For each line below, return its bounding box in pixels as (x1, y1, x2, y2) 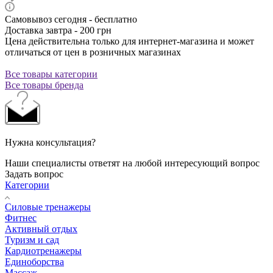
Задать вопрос (5, 168, 63, 179)
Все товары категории (5, 68, 97, 79)
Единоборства (5, 256, 64, 267)
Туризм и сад (5, 234, 59, 245)
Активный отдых (5, 223, 77, 234)
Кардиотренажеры (5, 245, 82, 256)
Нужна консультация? (5, 136, 96, 147)
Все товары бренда (5, 79, 83, 90)
